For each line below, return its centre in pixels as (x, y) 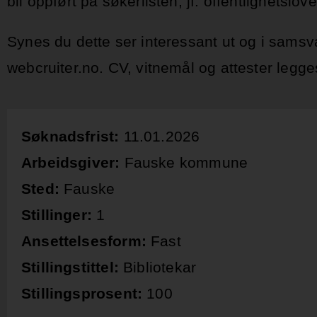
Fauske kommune (186, 163)
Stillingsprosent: (82, 294)
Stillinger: (59, 215)
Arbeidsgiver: (73, 163)
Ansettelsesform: (86, 241)
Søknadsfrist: (73, 137)
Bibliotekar (157, 267)
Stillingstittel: (70, 267)
